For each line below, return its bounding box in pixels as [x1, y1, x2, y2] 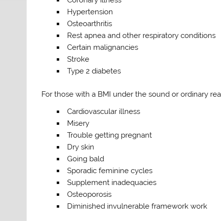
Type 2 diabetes [67, 66, 121, 75]
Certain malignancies [67, 42, 138, 52]
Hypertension [67, 7, 113, 16]
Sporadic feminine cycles [67, 166, 152, 176]
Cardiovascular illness [67, 107, 140, 116]
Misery [67, 119, 89, 128]
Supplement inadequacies [67, 178, 156, 187]
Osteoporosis [67, 190, 111, 199]
